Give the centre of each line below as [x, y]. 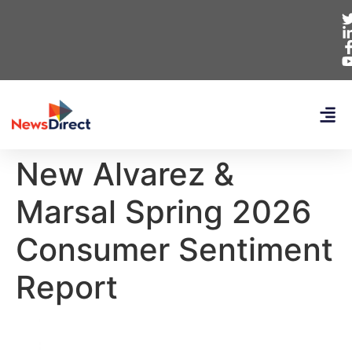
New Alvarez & [125, 174]
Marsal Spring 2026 [163, 212]
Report [67, 287]
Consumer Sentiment [174, 249]
